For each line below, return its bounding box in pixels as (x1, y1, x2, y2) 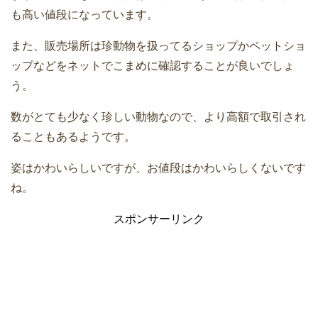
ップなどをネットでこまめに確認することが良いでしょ (11, 60, 295, 72)
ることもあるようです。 (11, 131, 136, 143)
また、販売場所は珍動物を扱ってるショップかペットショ (11, 40, 306, 52)
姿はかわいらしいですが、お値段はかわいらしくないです (11, 162, 306, 174)
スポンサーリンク (114, 213, 204, 225)
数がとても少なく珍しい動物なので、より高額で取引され (11, 111, 306, 123)
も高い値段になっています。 (11, 9, 158, 21)
